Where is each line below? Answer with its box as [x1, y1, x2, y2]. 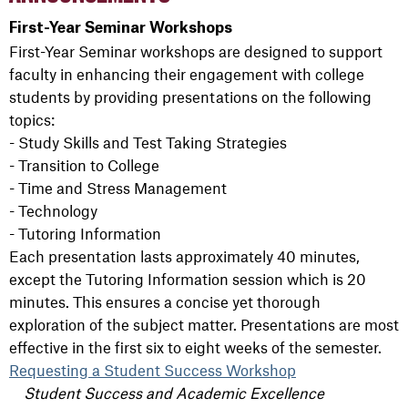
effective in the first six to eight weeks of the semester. [9, 338, 382, 357]
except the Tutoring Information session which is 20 [9, 270, 366, 289]
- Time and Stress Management [9, 178, 227, 198]
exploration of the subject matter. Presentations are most [9, 315, 399, 334]
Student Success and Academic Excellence [24, 383, 324, 403]
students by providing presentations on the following [9, 87, 372, 107]
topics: [9, 110, 55, 129]
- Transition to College [9, 156, 159, 175]
